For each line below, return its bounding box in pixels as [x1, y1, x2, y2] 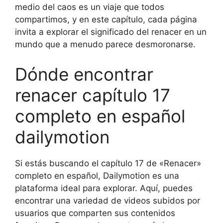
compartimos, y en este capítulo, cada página [15, 14, 197, 25]
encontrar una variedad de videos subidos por [15, 195, 200, 206]
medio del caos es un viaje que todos [15, 2, 164, 12]
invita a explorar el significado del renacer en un [15, 27, 207, 37]
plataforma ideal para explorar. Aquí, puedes [15, 183, 193, 193]
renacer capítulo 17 [15, 84, 170, 106]
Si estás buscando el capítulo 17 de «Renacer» [15, 158, 201, 168]
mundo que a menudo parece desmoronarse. [15, 39, 196, 50]
